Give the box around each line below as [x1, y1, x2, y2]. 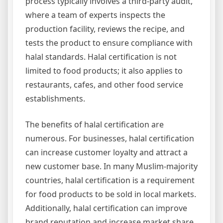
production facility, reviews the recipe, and [25, 23, 185, 34]
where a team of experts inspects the [25, 9, 165, 20]
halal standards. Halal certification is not [25, 51, 177, 62]
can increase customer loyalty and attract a [25, 147, 188, 158]
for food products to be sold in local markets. [25, 189, 196, 200]
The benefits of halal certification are [25, 119, 164, 130]
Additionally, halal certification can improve [25, 203, 187, 214]
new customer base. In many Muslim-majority [25, 161, 198, 172]
